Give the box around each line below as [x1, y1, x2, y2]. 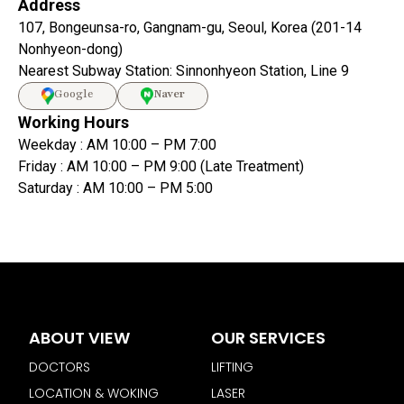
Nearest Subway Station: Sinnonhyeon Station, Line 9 [18, 62, 349, 79]
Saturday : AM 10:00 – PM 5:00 [18, 179, 213, 197]
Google [54, 87, 94, 101]
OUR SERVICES [211, 326, 326, 349]
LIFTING [211, 357, 253, 376]
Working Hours [18, 113, 129, 133]
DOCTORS [29, 357, 91, 376]
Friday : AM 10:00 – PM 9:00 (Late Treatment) [18, 158, 304, 176]
